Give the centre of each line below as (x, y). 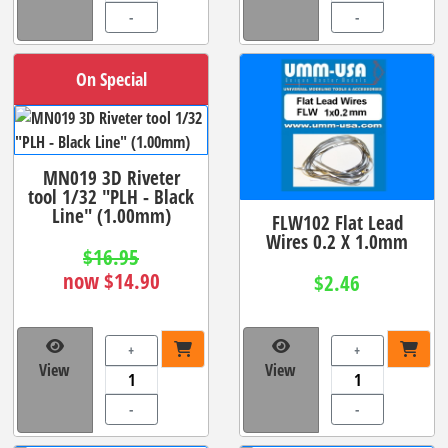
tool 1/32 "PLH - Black (111, 196)
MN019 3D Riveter (111, 177)
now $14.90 (111, 280)
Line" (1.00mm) (111, 215)
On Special (111, 78)
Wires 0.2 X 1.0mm (337, 241)
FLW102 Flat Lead (337, 222)
